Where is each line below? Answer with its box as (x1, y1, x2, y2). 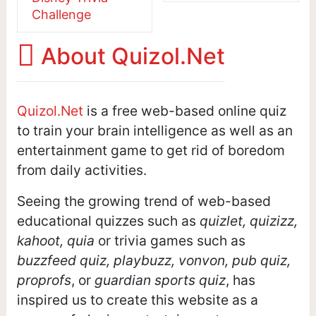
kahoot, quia (16, 231, 95, 249)
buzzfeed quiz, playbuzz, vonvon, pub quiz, (16, 251, 291, 269)
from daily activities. (16, 161, 147, 178)
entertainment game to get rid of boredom (16, 141, 285, 159)
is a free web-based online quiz (83, 102, 286, 119)
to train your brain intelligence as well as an (16, 121, 293, 139)
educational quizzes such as (16, 212, 200, 229)
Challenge (31, 6, 91, 22)
